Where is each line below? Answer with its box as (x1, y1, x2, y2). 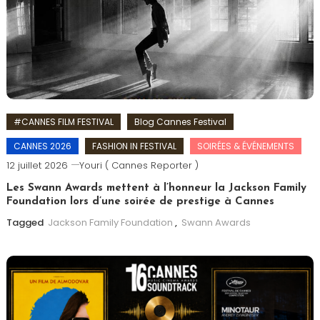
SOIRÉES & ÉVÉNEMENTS (196, 139, 294, 152)
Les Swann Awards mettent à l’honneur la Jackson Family (6, 182, 306, 194)
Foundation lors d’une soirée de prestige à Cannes (6, 196, 274, 207)
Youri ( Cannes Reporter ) (79, 158, 199, 172)
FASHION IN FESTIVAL (91, 139, 176, 152)
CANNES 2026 (13, 139, 71, 152)
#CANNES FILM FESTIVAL (13, 115, 114, 128)
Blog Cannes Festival (134, 115, 226, 128)
